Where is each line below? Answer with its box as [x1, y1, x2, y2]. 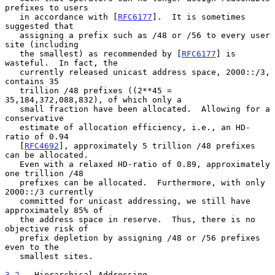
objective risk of [5, 223, 88, 233]
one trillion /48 [5, 168, 83, 178]
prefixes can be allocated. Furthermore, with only [5, 177, 20, 187]
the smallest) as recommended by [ [20, 48, 182, 58]
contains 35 [5, 76, 59, 86]
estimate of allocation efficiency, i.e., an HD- [5, 122, 20, 132]
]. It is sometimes [152, 12, 246, 21]
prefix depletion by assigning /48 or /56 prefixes [5, 233, 20, 242]
